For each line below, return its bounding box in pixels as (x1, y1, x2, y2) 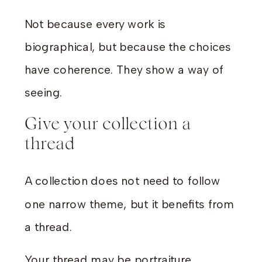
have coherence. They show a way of (25, 63, 224, 77)
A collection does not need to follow (25, 174, 220, 188)
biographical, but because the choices (25, 40, 231, 54)
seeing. (25, 85, 63, 100)
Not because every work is (25, 16, 166, 31)
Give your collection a (25, 116, 191, 133)
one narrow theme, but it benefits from (25, 196, 235, 211)
